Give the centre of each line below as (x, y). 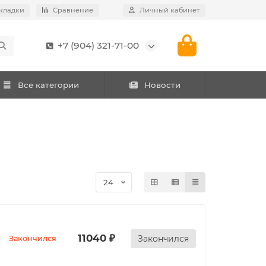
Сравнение (73, 10)
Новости (162, 85)
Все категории (49, 85)
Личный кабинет (170, 10)
